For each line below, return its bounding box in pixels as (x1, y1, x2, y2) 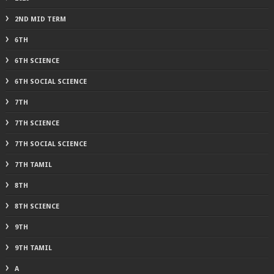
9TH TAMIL (14, 243, 52, 252)
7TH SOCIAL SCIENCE (14, 139, 87, 148)
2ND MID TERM (14, 15, 66, 23)
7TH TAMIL (14, 160, 52, 169)
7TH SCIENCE (14, 119, 59, 127)
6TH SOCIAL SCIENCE (14, 77, 87, 86)
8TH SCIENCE (14, 202, 59, 210)
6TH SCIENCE (14, 56, 59, 65)
